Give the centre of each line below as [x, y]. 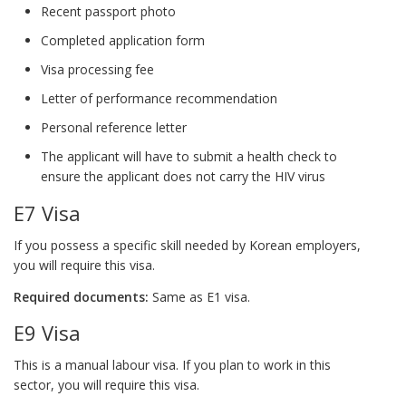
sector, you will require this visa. [106, 384]
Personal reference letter [114, 128]
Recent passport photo [108, 12]
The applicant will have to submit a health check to [189, 157]
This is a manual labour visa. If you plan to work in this [172, 364]
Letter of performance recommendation [159, 99]
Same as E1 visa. [199, 296]
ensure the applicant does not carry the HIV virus [183, 177]
